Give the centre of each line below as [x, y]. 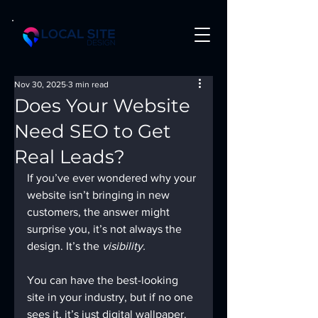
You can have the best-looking [104, 280]
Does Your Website [102, 106]
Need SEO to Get [93, 131]
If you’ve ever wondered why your [113, 178]
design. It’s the [65, 246]
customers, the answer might [100, 212]
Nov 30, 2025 [40, 84]
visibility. [124, 246]
